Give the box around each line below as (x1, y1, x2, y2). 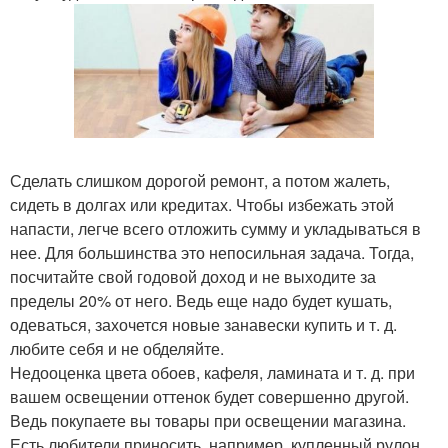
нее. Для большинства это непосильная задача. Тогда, (10, 241, 414, 265)
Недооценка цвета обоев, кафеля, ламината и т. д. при (10, 361, 415, 385)
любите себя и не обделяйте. (10, 337, 224, 361)
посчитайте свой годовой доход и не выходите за (10, 265, 376, 289)
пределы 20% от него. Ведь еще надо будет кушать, (10, 289, 392, 313)
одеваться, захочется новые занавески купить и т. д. (10, 313, 397, 337)
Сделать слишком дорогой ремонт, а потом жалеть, (10, 169, 390, 193)
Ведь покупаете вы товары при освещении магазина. (10, 409, 406, 433)
